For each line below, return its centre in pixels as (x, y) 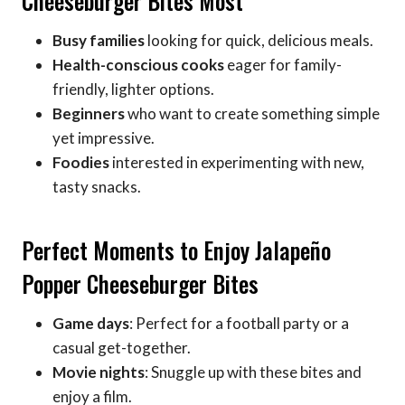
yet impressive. (104, 138)
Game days (91, 324)
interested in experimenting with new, (237, 163)
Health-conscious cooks (138, 65)
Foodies (81, 163)
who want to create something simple (252, 114)
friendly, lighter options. (133, 89)
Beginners (89, 114)
